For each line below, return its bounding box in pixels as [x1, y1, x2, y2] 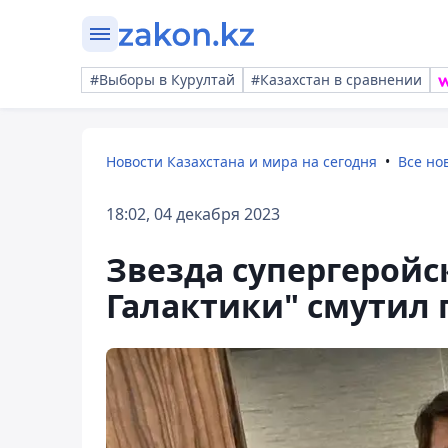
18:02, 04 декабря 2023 [106, 203, 280, 225]
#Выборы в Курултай [90, 70, 235, 89]
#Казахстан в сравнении [251, 70, 422, 89]
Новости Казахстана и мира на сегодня [106, 152, 377, 171]
